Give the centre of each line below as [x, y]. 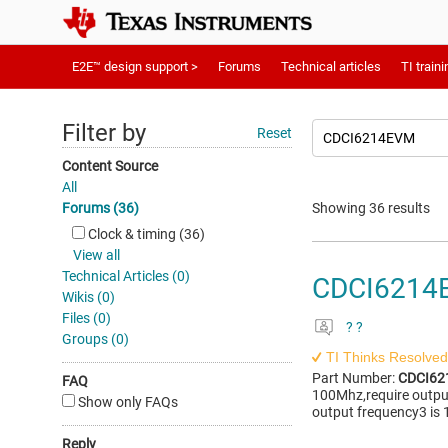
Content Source [110, 166]
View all [96, 255]
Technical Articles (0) [126, 276]
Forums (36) [100, 208]
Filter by [104, 133]
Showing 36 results [371, 208]
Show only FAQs [126, 402]
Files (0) [86, 318]
